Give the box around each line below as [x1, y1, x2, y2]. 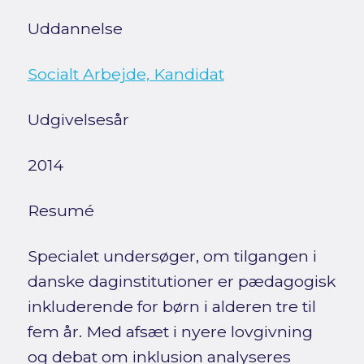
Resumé [27, 201, 94, 221]
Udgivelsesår [27, 110, 129, 130]
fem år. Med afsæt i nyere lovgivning [27, 322, 313, 342]
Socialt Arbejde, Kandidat [27, 64, 224, 84]
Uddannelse [27, 19, 123, 39]
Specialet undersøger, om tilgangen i [27, 246, 317, 266]
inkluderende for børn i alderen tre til [27, 297, 316, 317]
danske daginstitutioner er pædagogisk [27, 271, 336, 292]
